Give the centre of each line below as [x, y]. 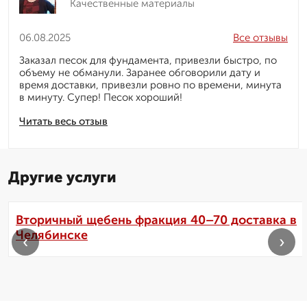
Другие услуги [62, 177]
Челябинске [52, 235]
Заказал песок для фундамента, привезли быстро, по [148, 61]
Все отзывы [260, 38]
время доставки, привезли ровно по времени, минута [150, 85]
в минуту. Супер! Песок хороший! [101, 98]
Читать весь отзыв [63, 122]
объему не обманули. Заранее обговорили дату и [140, 73]
